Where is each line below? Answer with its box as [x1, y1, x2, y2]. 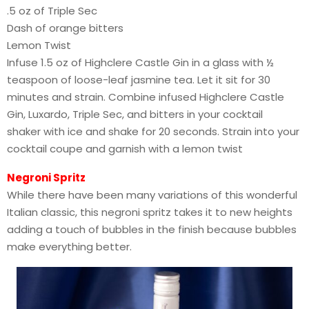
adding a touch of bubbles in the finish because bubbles [7, 222, 297, 237]
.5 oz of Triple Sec [7, 3, 97, 19]
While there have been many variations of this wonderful [7, 188, 297, 203]
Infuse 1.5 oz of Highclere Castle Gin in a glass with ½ [7, 55, 274, 70]
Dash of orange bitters [7, 21, 123, 36]
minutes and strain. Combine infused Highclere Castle [7, 90, 284, 105]
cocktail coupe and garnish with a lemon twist [7, 141, 243, 157]
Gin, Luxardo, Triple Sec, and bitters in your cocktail [7, 107, 263, 122]
